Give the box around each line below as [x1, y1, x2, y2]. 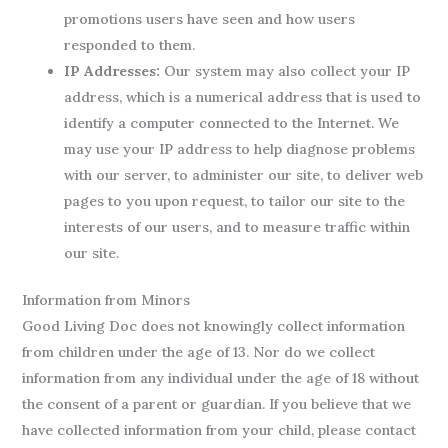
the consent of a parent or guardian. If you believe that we [21, 395, 411, 413]
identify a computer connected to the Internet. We [63, 114, 399, 132]
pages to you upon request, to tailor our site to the [63, 192, 405, 210]
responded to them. [63, 36, 195, 54]
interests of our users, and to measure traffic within [63, 218, 410, 236]
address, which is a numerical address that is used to [63, 88, 421, 106]
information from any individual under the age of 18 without [21, 369, 419, 387]
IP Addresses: [63, 62, 164, 80]
